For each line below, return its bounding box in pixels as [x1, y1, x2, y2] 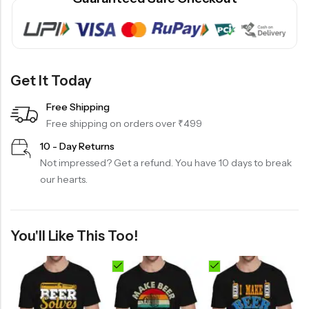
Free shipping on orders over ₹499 [46, 117, 202, 130]
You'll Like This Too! [10, 228, 138, 244]
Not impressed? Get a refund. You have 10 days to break [39, 157, 292, 169]
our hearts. [39, 173, 88, 186]
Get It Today [10, 72, 92, 90]
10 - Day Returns [39, 140, 114, 152]
